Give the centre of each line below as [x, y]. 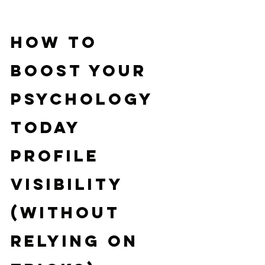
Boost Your [82, 71]
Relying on [78, 241]
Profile [59, 156]
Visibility [70, 184]
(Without [69, 213]
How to [58, 42]
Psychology [85, 99]
